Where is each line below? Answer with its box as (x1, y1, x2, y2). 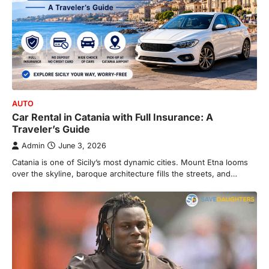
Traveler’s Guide (12, 122, 90, 135)
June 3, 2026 (58, 141, 106, 150)
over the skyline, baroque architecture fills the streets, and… (12, 168, 237, 178)
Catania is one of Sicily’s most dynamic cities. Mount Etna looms (12, 157, 248, 167)
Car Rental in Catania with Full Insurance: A (12, 110, 213, 123)
